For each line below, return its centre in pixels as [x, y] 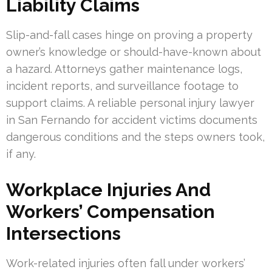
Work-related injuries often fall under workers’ [126, 263]
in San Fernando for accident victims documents [132, 120]
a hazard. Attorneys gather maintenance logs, [124, 69]
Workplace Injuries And [108, 189]
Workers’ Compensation [110, 211]
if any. [21, 154]
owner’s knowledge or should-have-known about [134, 52]
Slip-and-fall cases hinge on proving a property [129, 35]
